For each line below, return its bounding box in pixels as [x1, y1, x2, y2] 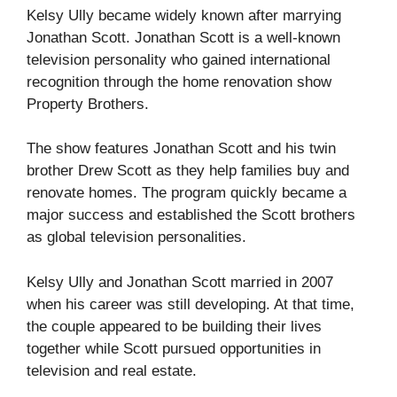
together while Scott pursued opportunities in [27, 339, 321, 357]
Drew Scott [78, 162, 152, 180]
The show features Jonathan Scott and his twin [27, 140, 336, 158]
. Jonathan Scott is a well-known [126, 28, 340, 46]
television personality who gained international [27, 51, 331, 68]
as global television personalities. [27, 229, 246, 246]
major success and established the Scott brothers [27, 206, 355, 224]
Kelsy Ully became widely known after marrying [27, 6, 341, 24]
